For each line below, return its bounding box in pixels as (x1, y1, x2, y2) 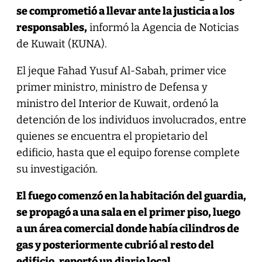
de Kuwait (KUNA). (16, 37, 107, 50)
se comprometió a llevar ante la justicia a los (16, 4, 235, 18)
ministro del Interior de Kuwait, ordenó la (16, 96, 219, 110)
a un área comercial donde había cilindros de (16, 222, 239, 235)
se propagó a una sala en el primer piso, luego (16, 205, 240, 219)
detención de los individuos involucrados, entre (16, 113, 246, 126)
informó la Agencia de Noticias (87, 20, 239, 34)
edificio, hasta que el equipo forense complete (16, 146, 240, 159)
